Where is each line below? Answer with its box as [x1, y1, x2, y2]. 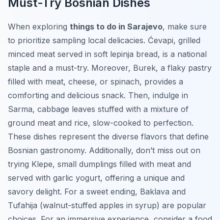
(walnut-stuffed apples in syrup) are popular [37, 200, 206, 211]
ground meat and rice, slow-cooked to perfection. [8, 118, 193, 128]
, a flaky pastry [156, 63, 212, 73]
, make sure [163, 22, 207, 32]
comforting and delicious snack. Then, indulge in [8, 90, 188, 101]
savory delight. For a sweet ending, [8, 187, 140, 197]
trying [8, 159, 31, 169]
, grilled [173, 35, 200, 46]
